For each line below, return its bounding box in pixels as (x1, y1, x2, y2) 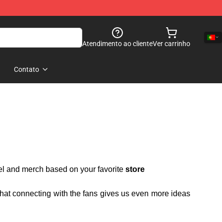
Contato (14, 65, 39, 73)
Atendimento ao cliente (82, 40, 153, 48)
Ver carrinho (153, 40, 190, 48)
